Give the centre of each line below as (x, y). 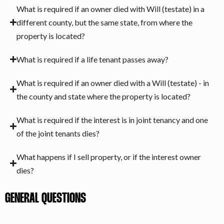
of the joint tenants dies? (58, 133)
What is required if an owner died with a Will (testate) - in (113, 82)
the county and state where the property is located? (104, 96)
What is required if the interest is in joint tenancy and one (112, 119)
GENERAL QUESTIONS (45, 199)
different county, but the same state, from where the (105, 22)
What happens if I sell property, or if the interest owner (109, 156)
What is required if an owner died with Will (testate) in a (111, 8)
